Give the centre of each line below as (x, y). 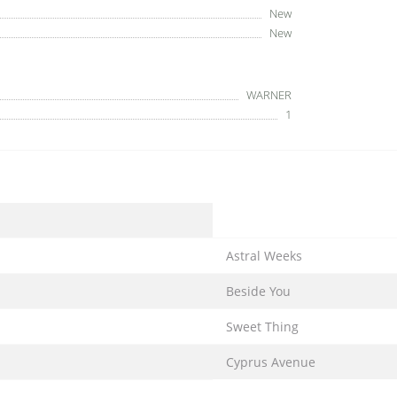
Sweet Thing (262, 327)
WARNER (269, 95)
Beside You (258, 291)
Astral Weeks (264, 256)
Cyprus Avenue (271, 362)
